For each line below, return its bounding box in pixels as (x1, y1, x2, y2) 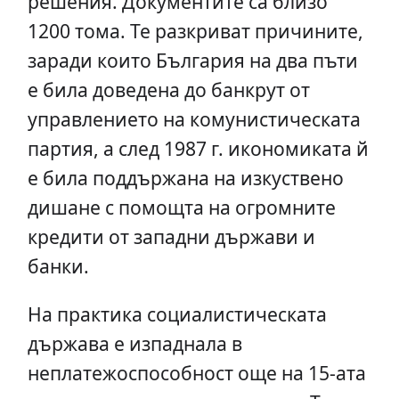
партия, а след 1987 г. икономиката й (27, 135, 369, 162)
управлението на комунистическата (27, 106, 361, 133)
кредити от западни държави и (27, 224, 315, 250)
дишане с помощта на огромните (27, 194, 336, 221)
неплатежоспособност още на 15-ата (27, 360, 366, 387)
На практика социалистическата (27, 301, 327, 328)
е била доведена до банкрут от (27, 77, 310, 103)
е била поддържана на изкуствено (27, 165, 344, 191)
